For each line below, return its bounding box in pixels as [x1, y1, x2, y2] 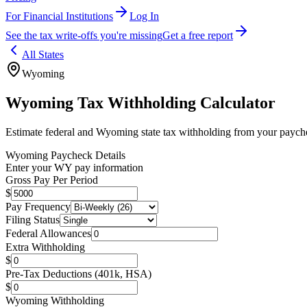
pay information [72, 161, 143, 173]
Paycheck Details [48, 149, 125, 161]
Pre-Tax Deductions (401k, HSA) [5, 267, 151, 280]
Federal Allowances [5, 227, 91, 239]
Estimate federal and [5, 125, 96, 138]
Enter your [5, 161, 54, 173]
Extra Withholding [5, 241, 85, 253]
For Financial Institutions [5, 10, 113, 22]
